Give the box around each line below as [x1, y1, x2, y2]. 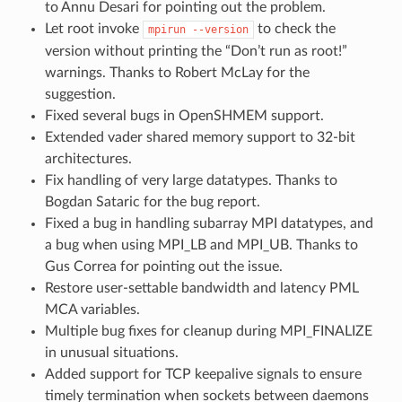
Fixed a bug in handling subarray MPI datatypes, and [44, 215, 373, 231]
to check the [253, 21, 336, 36]
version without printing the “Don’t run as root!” [44, 43, 347, 58]
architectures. [44, 151, 132, 166]
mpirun [147, 22, 186, 36]
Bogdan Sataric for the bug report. [44, 194, 260, 209]
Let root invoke [44, 21, 143, 36]
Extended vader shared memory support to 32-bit [44, 129, 355, 144]
